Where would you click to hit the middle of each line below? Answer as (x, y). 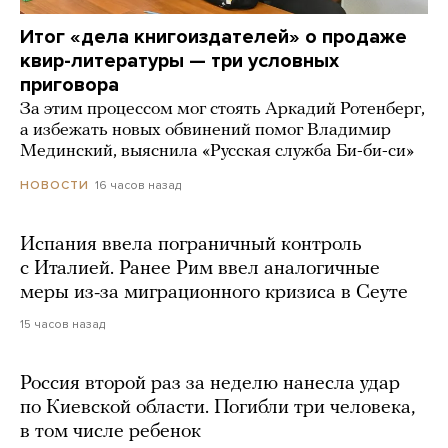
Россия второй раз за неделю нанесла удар (210, 383)
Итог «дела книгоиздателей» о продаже (213, 36)
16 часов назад (138, 184)
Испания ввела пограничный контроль (191, 244)
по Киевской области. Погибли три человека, (217, 407)
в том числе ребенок (110, 431)
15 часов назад (62, 323)
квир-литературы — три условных (179, 60)
